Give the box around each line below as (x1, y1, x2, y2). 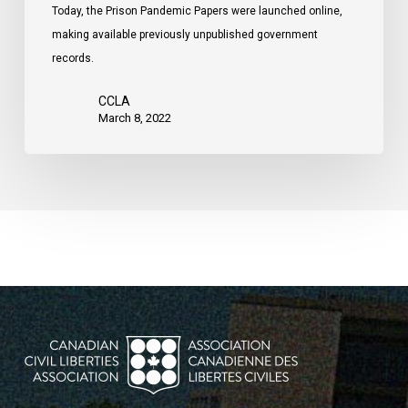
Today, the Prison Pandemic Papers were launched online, (51, 5, 342, 18)
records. (51, 52, 94, 66)
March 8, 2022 (97, 111, 171, 126)
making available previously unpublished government (51, 28, 318, 42)
